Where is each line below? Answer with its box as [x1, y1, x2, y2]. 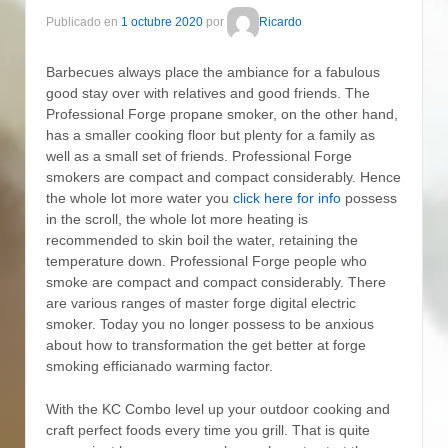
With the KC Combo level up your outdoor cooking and [46, 401, 390, 418]
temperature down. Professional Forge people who [46, 252, 367, 269]
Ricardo [259, 15, 302, 30]
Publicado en [46, 15, 121, 30]
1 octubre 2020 [121, 15, 203, 30]
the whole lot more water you [46, 189, 233, 206]
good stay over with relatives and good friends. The [46, 84, 370, 101]
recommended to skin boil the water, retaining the [46, 231, 358, 248]
